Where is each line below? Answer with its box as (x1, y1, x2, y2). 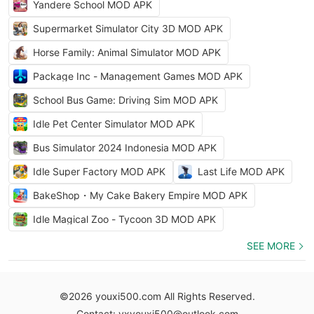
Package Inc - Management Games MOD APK (33, 70, 243, 82)
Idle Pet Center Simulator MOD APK (33, 118, 195, 130)
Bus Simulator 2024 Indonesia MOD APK (33, 142, 217, 153)
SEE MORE (247, 240, 295, 252)
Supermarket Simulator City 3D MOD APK (33, 22, 223, 34)
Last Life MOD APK (198, 165, 285, 177)
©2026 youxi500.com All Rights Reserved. (59, 290, 255, 302)
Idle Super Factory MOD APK (33, 165, 165, 177)
